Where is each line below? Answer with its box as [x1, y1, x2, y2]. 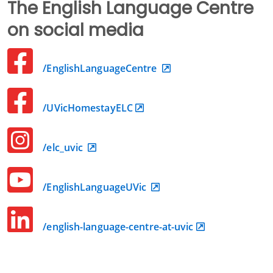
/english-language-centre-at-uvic [40, 220, 194, 234]
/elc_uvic [40, 141, 86, 155]
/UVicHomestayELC [40, 101, 133, 115]
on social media [7, 18, 144, 43]
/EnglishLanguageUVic [40, 180, 149, 194]
